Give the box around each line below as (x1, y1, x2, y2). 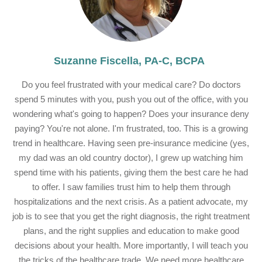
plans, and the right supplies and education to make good (23, 225, 239, 236)
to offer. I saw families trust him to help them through (32, 181, 230, 192)
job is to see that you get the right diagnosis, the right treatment (12, 211, 250, 221)
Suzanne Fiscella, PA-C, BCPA (54, 54, 205, 67)
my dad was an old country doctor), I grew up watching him (19, 152, 243, 163)
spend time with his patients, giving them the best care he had (14, 167, 248, 177)
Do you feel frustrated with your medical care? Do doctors (21, 79, 241, 89)
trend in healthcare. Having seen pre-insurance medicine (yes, (13, 137, 249, 148)
